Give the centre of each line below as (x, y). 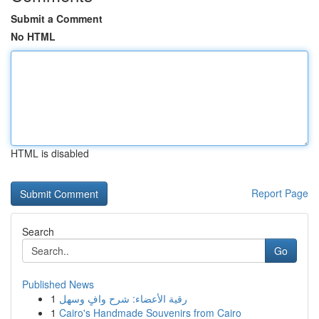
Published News (58, 284)
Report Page (280, 193)
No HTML (33, 36)
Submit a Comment (57, 19)
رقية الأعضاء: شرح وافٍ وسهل (123, 298)
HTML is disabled (50, 153)
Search (38, 231)
